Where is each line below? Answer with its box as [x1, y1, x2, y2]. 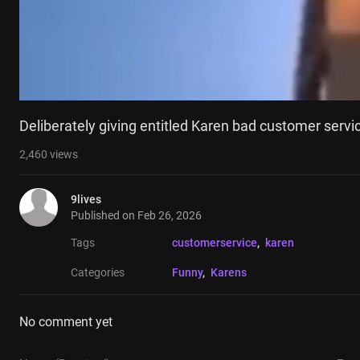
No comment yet [19, 314, 112, 330]
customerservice [172, 236, 257, 250]
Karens [211, 266, 247, 280]
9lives [71, 193, 101, 207]
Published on [71, 209, 137, 223]
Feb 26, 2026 [137, 209, 202, 223]
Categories [71, 266, 125, 280]
